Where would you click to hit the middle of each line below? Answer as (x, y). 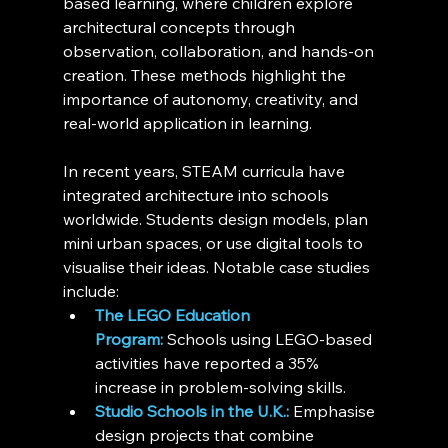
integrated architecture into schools (197, 195)
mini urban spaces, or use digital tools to (214, 243)
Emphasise (333, 411)
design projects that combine (206, 435)
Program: (128, 339)
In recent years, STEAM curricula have (205, 171)
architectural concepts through (180, 27)
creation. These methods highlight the (206, 75)
